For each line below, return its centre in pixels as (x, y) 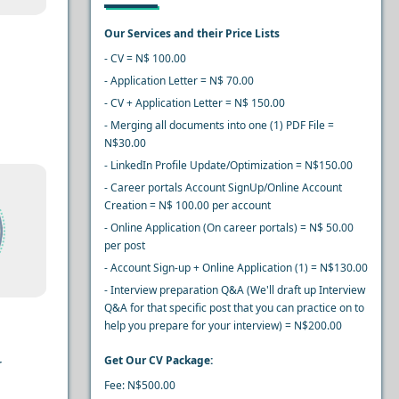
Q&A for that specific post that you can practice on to (234, 308)
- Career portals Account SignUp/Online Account (223, 187)
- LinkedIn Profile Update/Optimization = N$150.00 (228, 165)
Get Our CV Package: (158, 360)
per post (124, 245)
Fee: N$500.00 (139, 385)
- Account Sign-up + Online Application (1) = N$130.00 (236, 268)
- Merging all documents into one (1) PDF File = (219, 125)
